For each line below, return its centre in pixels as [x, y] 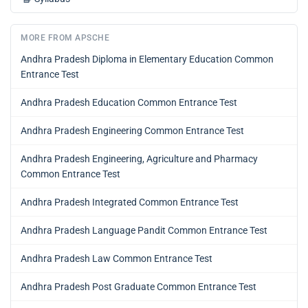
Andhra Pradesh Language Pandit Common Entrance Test [144, 230]
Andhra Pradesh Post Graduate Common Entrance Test [139, 286]
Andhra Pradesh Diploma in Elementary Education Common [147, 59]
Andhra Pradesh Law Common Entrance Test [117, 258]
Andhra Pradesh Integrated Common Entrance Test [130, 202]
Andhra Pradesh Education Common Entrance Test [129, 102]
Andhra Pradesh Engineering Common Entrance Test [132, 130]
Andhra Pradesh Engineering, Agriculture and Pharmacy [139, 158]
